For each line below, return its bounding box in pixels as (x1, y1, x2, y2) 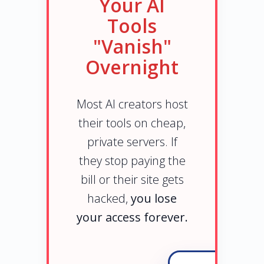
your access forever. (76, 209, 188, 225)
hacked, (87, 190, 131, 206)
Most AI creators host (76, 95, 188, 112)
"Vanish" (93, 33, 171, 59)
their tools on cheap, (78, 114, 186, 131)
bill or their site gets (80, 171, 184, 187)
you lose (131, 190, 177, 206)
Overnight (85, 54, 179, 80)
